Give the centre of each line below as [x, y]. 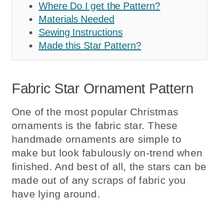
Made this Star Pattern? [90, 45]
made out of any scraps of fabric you [99, 180]
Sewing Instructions [81, 32]
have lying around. [56, 194]
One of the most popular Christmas [95, 112]
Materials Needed [77, 19]
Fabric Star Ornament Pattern [103, 89]
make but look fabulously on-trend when [107, 153]
